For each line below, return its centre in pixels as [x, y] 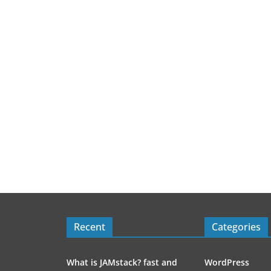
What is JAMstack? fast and [122, 263]
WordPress [227, 263]
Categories [236, 227]
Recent [90, 227]
